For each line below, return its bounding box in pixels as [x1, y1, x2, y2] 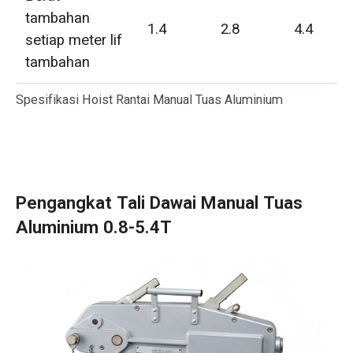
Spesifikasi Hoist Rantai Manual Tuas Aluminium [15, 91, 283, 110]
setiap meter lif [25, 28, 123, 51]
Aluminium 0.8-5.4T [15, 214, 172, 240]
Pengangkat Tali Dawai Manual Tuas [15, 190, 303, 216]
